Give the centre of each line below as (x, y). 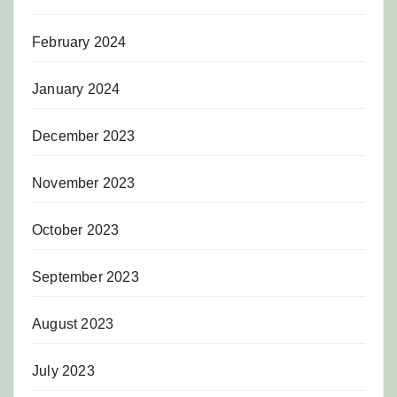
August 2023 (73, 323)
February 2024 (79, 42)
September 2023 (86, 276)
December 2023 (84, 136)
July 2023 (63, 370)
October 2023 (76, 230)
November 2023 (84, 183)
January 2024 (76, 89)
